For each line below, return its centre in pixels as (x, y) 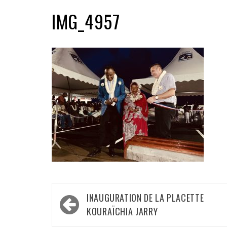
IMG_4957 (86, 21)
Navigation (86, 196)
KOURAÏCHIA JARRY (122, 211)
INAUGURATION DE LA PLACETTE (145, 197)
